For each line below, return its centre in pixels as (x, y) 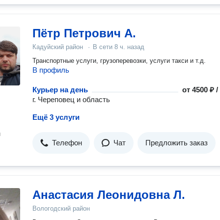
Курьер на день (60, 90)
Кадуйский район (58, 47)
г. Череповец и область (71, 99)
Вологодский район (61, 208)
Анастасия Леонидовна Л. (109, 195)
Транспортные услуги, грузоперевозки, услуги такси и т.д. (119, 61)
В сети (104, 47)
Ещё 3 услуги (56, 117)
